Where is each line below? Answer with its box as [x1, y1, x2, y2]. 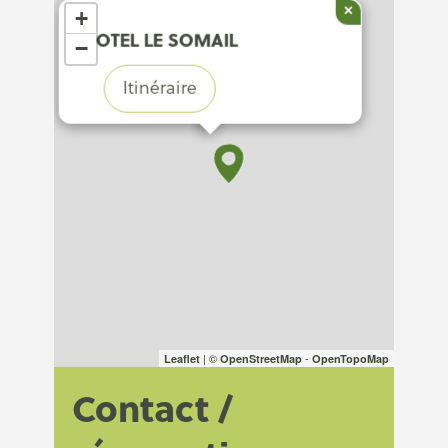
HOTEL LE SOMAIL [82, 26, 238, 53]
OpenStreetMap [220, 351, 302, 366]
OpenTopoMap [312, 351, 389, 366]
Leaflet [164, 351, 200, 366]
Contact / [72, 381, 233, 434]
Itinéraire [123, 75, 197, 100]
